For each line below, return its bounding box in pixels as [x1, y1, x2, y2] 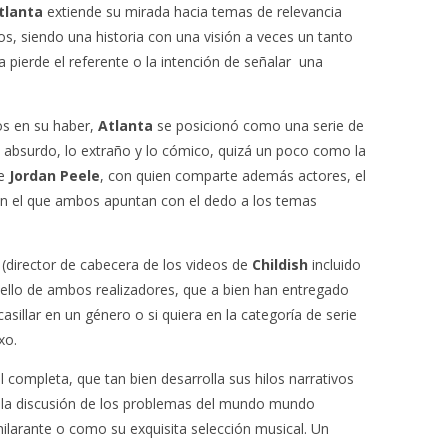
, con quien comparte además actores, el [100, 166, 366, 185]
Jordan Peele [9, 166, 100, 185]
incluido [308, 255, 361, 274]
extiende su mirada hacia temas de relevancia [43, 2, 342, 21]
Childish [252, 255, 308, 274]
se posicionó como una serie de [153, 116, 364, 135]
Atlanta [98, 116, 153, 135]
